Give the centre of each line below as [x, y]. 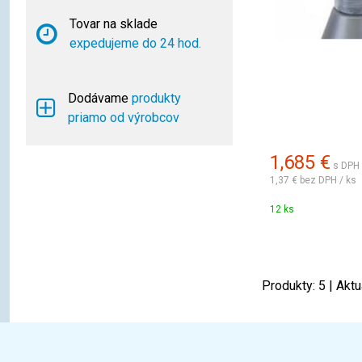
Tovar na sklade [114, 24]
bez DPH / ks [328, 180]
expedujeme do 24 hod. [135, 43]
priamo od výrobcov [124, 118]
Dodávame [100, 98]
